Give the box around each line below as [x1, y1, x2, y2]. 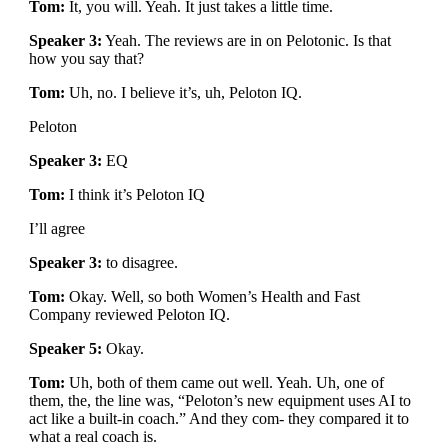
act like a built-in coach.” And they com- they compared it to [28, 410, 409, 427]
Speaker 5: [28, 340, 102, 357]
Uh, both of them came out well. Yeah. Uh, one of [64, 374, 384, 391]
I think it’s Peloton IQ [64, 186, 205, 203]
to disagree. [101, 254, 178, 271]
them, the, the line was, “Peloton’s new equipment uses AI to [28, 392, 411, 409]
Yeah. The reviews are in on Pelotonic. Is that [101, 32, 391, 49]
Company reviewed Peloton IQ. [28, 306, 230, 323]
